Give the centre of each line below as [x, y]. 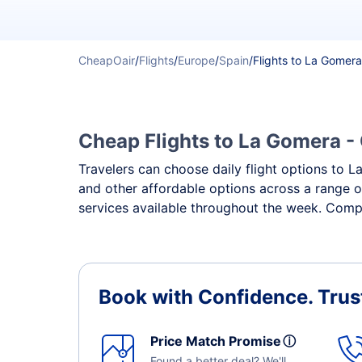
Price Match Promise [219, 341]
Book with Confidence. [208, 297]
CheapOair [107, 60]
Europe [196, 60]
